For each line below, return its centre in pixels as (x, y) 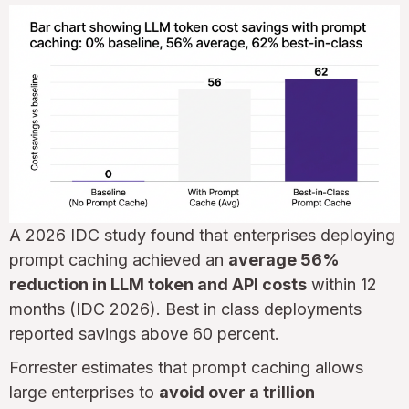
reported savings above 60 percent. (144, 333)
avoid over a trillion (237, 392)
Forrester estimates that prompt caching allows (186, 367)
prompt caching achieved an (119, 259)
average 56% (284, 259)
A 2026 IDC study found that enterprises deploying (202, 235)
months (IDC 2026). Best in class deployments (185, 309)
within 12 (342, 284)
